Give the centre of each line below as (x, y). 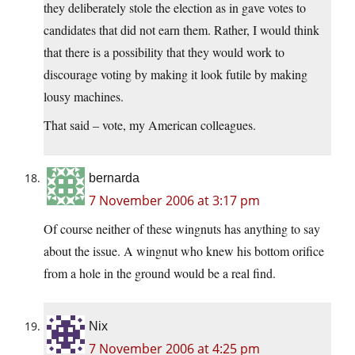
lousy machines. (84, 97)
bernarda (114, 178)
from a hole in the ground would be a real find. (160, 273)
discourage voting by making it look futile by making (176, 74)
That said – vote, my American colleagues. (150, 125)
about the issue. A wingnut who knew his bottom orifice (184, 251)
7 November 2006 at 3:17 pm (174, 201)
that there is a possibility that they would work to (164, 52)
